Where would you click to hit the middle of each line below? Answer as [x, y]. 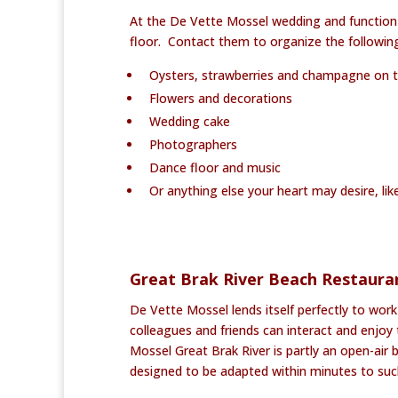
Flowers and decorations [217, 98]
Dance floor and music [211, 167]
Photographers [190, 144]
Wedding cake [186, 121]
